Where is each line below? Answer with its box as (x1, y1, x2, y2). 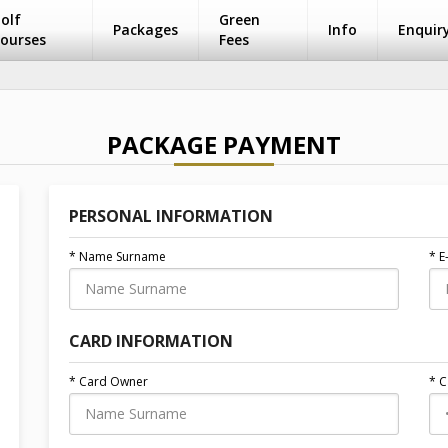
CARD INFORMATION (69, 330, 233, 352)
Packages (113, 20, 179, 39)
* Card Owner (69, 373, 148, 390)
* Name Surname (69, 248, 166, 265)
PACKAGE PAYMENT (107, 128, 341, 161)
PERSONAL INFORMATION (69, 205, 273, 227)
